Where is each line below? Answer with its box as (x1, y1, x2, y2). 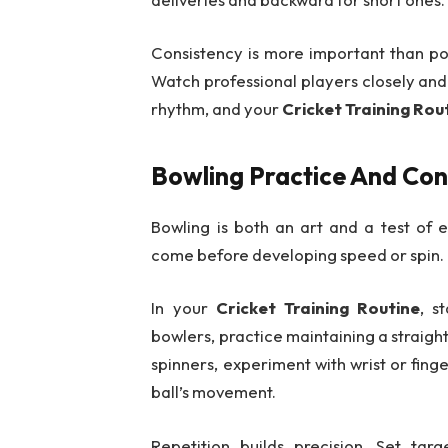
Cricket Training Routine (215, 297, 420, 319)
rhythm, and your (151, 98, 283, 120)
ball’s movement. (151, 381, 277, 403)
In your (151, 297, 216, 319)
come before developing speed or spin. (151, 243, 445, 265)
